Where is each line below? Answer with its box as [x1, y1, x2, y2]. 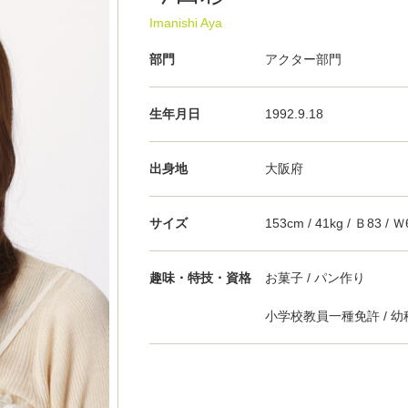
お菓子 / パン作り [265, 270, 366, 285]
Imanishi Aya [148, 15, 222, 30]
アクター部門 [265, 51, 342, 66]
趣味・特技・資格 [148, 270, 251, 285]
